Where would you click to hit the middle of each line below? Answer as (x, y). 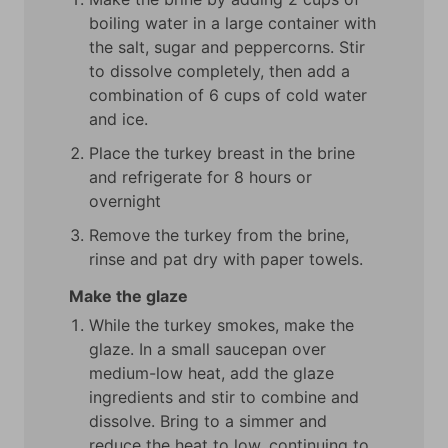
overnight (125, 201)
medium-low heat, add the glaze (211, 372)
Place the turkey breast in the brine (222, 153)
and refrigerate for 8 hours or (200, 177)
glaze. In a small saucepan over (207, 348)
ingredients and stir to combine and (224, 396)
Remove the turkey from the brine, (219, 235)
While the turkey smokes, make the (221, 324)
